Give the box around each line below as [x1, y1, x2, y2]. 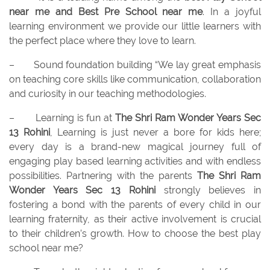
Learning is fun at [35, 112, 116, 124]
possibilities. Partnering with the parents [9, 170, 197, 182]
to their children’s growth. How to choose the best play [9, 228, 261, 240]
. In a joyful [202, 6, 262, 18]
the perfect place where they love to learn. [9, 35, 196, 47]
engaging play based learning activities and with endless [9, 155, 261, 168]
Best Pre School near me [78, 6, 203, 18]
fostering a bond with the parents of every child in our [9, 199, 261, 211]
